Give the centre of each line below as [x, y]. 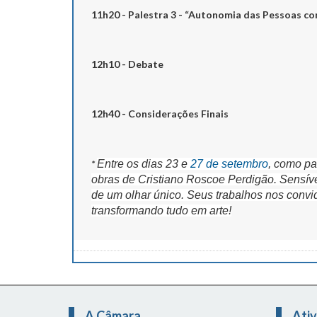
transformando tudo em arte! [161, 210]
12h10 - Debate [127, 64]
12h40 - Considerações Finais [160, 113]
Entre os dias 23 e [144, 163]
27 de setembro [229, 163]
